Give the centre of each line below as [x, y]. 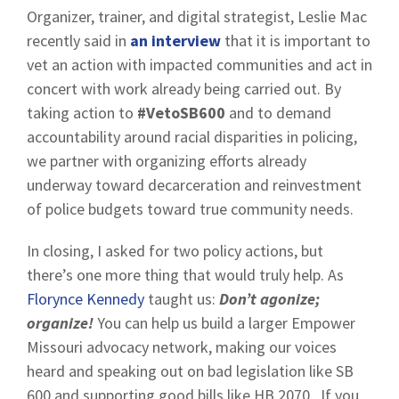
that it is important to [296, 41]
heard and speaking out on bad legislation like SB [190, 371]
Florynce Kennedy [85, 299]
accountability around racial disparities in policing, [192, 137]
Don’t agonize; [269, 299]
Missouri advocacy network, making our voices [182, 347]
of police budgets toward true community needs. [190, 209]
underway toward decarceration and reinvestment [194, 185]
